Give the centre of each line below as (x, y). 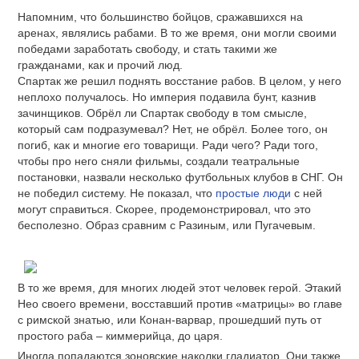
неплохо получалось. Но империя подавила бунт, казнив (167, 97)
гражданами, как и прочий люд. (100, 65)
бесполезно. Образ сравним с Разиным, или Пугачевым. (167, 225)
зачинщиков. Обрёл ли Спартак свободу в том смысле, (162, 113)
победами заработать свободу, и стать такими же (147, 48)
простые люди (253, 193)
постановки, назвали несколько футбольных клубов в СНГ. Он (180, 177)
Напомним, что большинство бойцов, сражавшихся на (160, 16)
